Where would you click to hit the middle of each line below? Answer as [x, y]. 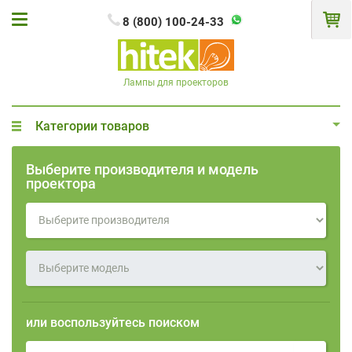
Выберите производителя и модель [142, 169]
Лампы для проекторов [176, 82]
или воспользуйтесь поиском [113, 322]
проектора [61, 183]
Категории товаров [92, 126]
